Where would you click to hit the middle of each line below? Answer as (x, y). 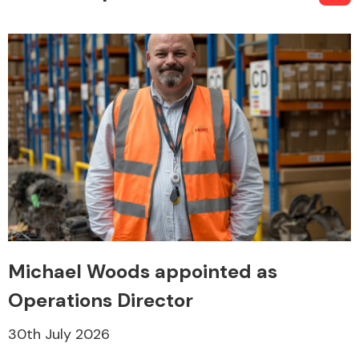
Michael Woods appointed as (143, 271)
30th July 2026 (59, 334)
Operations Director (101, 300)
